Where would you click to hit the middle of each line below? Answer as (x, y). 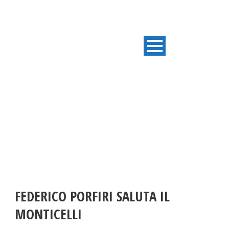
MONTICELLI (48, 214)
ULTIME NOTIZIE (114, 104)
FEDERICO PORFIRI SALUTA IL (92, 196)
